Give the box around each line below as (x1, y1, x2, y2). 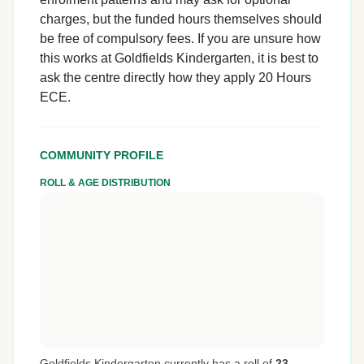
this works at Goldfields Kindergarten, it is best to (40, 51, 318, 65)
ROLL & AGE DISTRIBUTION (40, 177, 171, 188)
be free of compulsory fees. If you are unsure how (40, 32, 321, 45)
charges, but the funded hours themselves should (40, 12, 322, 26)
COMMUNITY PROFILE (40, 149, 163, 162)
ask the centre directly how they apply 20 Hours (40, 71, 311, 84)
